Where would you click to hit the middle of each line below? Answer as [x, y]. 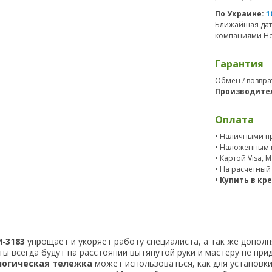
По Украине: [240, 14]
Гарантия [239, 64]
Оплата [234, 120]
